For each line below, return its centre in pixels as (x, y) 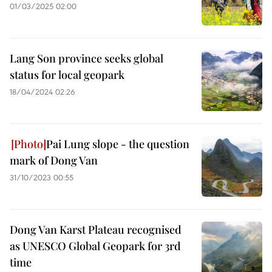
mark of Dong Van (54, 160)
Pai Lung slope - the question (118, 144)
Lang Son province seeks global (87, 58)
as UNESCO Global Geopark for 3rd (95, 246)
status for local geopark (67, 75)
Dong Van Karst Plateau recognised (96, 229)
